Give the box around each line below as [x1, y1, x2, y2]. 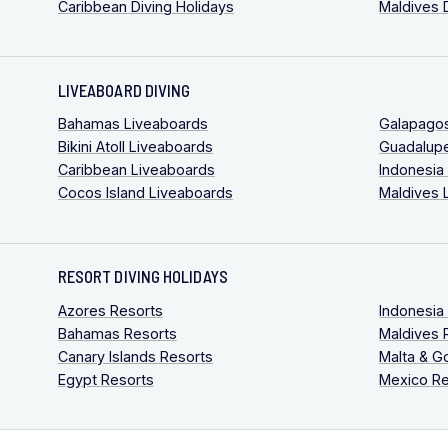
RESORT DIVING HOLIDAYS [57, 266, 228, 287]
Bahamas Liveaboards [57, 115, 208, 133]
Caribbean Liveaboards [57, 161, 215, 179]
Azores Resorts [57, 301, 163, 319]
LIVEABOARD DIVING [57, 79, 191, 100]
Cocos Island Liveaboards [57, 184, 233, 202]
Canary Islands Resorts [57, 347, 213, 365]
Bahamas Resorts [57, 324, 177, 342]
